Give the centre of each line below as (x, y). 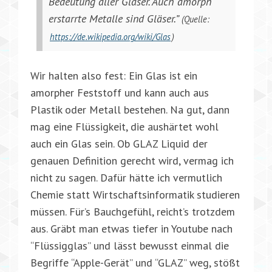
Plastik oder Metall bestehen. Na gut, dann (130, 109)
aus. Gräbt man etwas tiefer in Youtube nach (131, 228)
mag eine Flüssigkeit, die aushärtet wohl (124, 126)
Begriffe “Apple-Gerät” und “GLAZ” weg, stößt (135, 262)
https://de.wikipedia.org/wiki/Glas (110, 36)
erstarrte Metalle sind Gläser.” (115, 18)
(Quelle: (195, 19)
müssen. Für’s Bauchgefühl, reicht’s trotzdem (133, 211)
